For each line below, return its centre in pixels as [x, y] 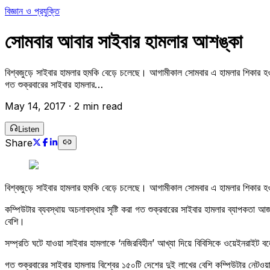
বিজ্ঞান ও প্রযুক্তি [32, 11]
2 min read [98, 106]
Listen [29, 129]
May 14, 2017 [35, 106]
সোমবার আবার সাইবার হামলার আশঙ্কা [124, 42]
